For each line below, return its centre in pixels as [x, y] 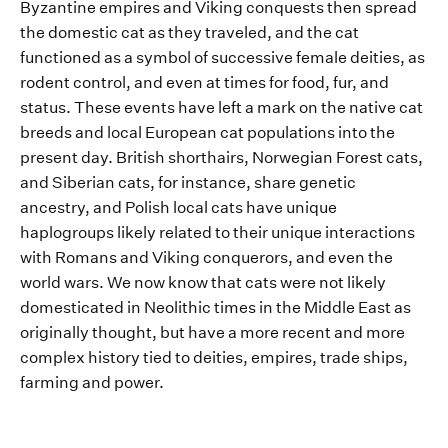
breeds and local [82, 133]
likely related [164, 233]
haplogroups [68, 233]
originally [56, 333]
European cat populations [241, 133]
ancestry [52, 208]
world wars [59, 283]
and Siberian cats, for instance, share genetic [188, 183]
